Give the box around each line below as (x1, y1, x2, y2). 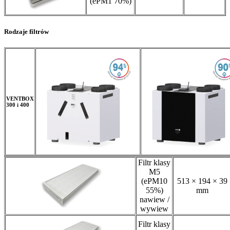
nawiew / (139, 195, 169, 204)
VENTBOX (6, 95, 34, 102)
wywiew (140, 204, 168, 213)
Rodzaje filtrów (4, 27, 49, 35)
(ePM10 (141, 176, 167, 185)
